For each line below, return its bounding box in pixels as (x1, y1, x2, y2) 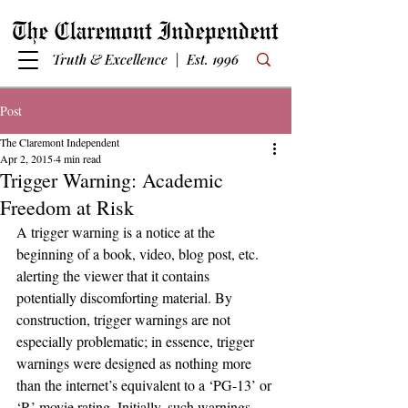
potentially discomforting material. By (16, 288, 236, 307)
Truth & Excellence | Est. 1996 (51, 50, 239, 68)
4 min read (56, 151, 101, 166)
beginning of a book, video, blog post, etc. (16, 244, 262, 263)
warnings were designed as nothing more (16, 353, 255, 372)
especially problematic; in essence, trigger (16, 331, 258, 351)
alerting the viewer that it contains (16, 266, 213, 285)
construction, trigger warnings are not (16, 310, 234, 329)
